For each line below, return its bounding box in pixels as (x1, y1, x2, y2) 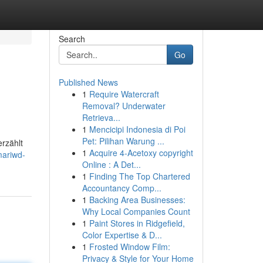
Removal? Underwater (82, 100, 166, 112)
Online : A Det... (82, 159, 141, 170)
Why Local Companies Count (82, 205, 190, 217)
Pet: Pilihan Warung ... (82, 135, 164, 147)
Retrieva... (82, 112, 120, 123)
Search (58, 33, 85, 45)
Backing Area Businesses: (89, 194, 186, 205)
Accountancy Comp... (82, 182, 161, 194)
